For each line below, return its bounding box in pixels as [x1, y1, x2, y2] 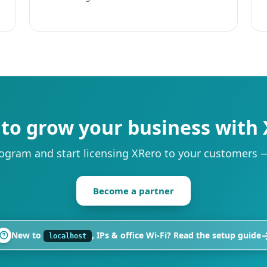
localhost [49, 232, 86, 241]
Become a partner [93, 185, 174, 197]
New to [11, 229, 44, 241]
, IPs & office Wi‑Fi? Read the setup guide [92, 229, 261, 241]
